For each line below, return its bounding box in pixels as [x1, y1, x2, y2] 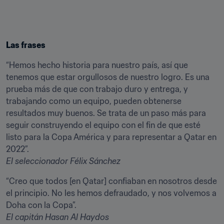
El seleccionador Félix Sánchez [6, 155, 120, 166]
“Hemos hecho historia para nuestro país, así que [6, 59, 188, 70]
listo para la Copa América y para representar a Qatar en [6, 131, 216, 142]
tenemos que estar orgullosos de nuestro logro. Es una [6, 71, 209, 82]
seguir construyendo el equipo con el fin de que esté [6, 119, 200, 130]
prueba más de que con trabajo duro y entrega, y [6, 83, 188, 94]
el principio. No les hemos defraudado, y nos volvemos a [6, 187, 216, 198]
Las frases [6, 39, 45, 50]
